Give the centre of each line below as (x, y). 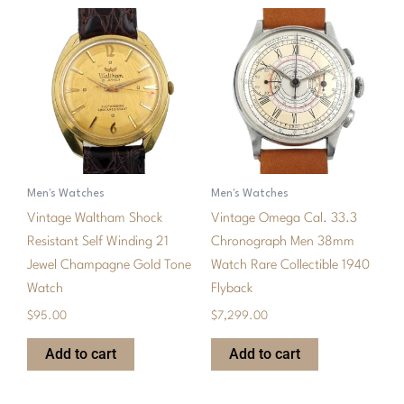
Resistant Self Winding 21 (98, 242)
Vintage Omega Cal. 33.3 (284, 218)
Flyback (232, 289)
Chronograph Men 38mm (283, 242)
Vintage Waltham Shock (95, 218)
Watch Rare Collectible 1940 (290, 265)
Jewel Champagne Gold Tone (109, 265)
